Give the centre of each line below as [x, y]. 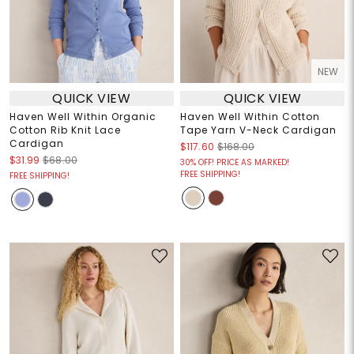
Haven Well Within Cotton [250, 117]
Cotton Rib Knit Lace [65, 130]
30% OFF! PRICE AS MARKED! [235, 163]
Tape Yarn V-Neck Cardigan [258, 130]
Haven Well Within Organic [83, 117]
